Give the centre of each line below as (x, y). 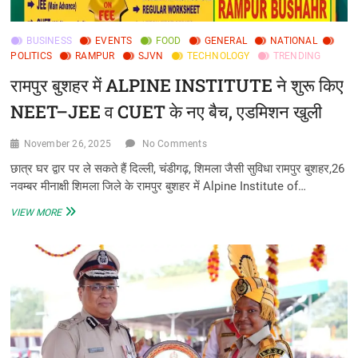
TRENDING (297, 56)
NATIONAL (294, 41)
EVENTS (114, 41)
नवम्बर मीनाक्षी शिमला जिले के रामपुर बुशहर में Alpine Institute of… (159, 187)
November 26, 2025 (68, 144)
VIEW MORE (36, 213)
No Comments (174, 144)
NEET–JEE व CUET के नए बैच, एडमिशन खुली (167, 112)
